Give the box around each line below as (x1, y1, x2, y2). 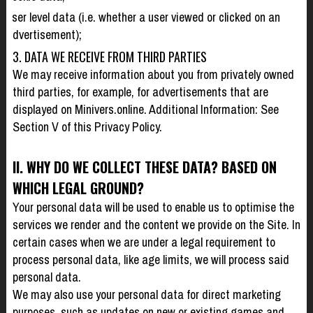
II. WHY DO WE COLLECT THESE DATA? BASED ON (12, 156, 277, 177)
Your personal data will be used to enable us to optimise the (12, 198, 294, 216)
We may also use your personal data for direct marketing (12, 285, 281, 303)
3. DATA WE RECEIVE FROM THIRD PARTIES (12, 47, 207, 66)
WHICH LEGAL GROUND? (12, 177, 144, 198)
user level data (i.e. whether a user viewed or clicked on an (6, 8, 280, 27)
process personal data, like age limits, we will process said (12, 250, 289, 268)
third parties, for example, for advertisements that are (12, 82, 268, 101)
